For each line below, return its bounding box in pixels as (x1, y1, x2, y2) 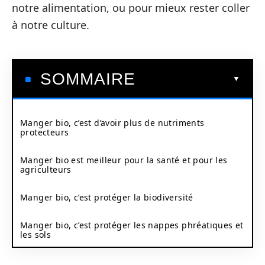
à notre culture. (12, 18, 89, 32)
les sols (20, 228, 51, 240)
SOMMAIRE (40, 69, 135, 88)
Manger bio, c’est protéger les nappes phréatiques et (20, 219, 244, 231)
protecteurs (20, 126, 69, 138)
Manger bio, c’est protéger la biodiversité (20, 191, 193, 203)
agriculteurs (20, 163, 72, 175)
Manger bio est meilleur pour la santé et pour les (20, 154, 228, 166)
